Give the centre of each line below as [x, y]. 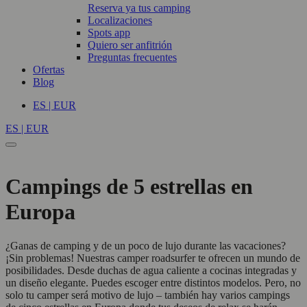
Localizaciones [120, 20]
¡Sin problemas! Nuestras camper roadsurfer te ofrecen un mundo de [153, 258]
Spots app [109, 33]
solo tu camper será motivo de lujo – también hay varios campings [148, 295]
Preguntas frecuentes [132, 57]
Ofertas [49, 70]
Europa [40, 212]
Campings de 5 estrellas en [129, 187]
